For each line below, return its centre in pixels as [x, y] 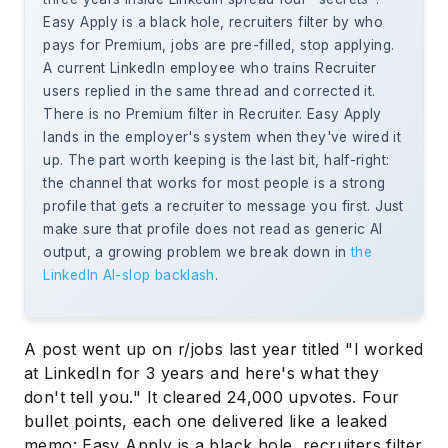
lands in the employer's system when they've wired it [222, 137]
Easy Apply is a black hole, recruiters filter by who [213, 22]
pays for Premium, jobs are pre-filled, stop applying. [219, 45]
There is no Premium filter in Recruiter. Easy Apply [212, 114]
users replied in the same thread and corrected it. [209, 91]
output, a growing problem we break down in [197, 252]
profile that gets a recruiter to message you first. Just [223, 206]
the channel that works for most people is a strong [214, 183]
